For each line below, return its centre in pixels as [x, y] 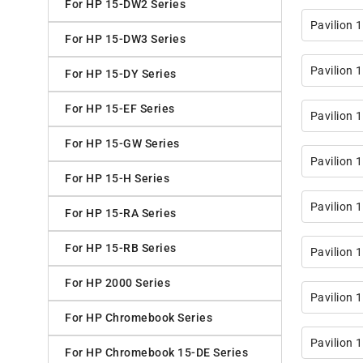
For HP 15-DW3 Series [125, 39]
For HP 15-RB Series [121, 248]
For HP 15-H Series [117, 179]
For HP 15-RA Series [121, 214]
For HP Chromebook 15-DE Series [156, 353]
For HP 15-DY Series [121, 74]
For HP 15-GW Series [122, 144]
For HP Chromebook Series [139, 318]
